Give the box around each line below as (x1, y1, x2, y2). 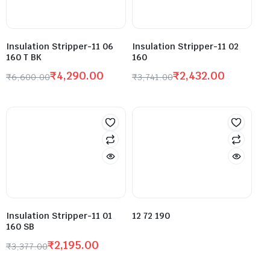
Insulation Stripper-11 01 (6, 210, 112, 222)
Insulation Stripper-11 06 (6, 41, 113, 52)
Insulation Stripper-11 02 (132, 41, 239, 52)
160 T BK (6, 52, 42, 63)
